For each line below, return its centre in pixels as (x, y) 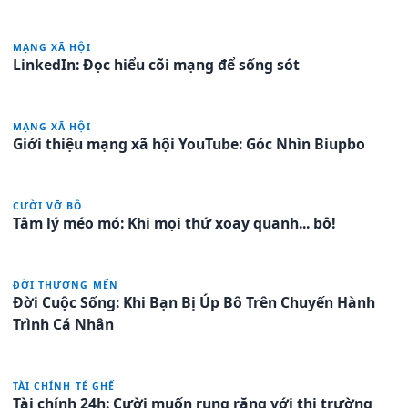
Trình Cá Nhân (63, 324)
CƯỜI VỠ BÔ (48, 205)
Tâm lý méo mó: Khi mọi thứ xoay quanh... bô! (174, 223)
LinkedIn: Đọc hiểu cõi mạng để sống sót (156, 64)
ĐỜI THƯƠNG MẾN (66, 285)
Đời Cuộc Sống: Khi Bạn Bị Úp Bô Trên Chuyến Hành (194, 302)
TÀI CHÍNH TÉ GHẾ (64, 386)
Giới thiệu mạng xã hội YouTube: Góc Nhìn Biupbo (189, 143)
